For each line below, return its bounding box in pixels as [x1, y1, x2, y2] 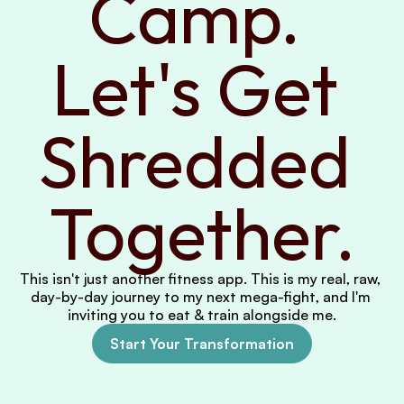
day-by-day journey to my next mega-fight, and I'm [30, 288, 371, 306]
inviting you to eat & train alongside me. [68, 306, 336, 324]
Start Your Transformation [110, 335, 294, 353]
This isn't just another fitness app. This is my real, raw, [20, 270, 381, 288]
